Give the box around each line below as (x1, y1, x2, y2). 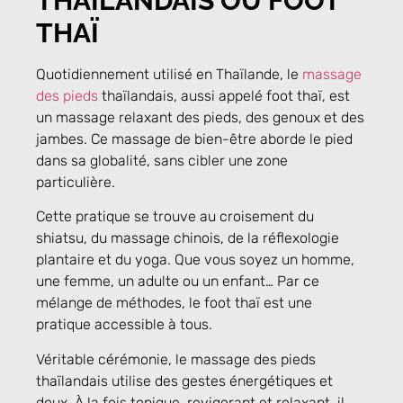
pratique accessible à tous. (36, 316, 212, 334)
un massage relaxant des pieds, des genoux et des (36, 108, 364, 126)
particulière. (36, 173, 115, 191)
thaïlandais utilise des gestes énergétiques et (36, 372, 333, 390)
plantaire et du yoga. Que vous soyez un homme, (36, 251, 354, 269)
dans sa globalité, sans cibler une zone (36, 151, 288, 169)
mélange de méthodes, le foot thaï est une (36, 294, 312, 312)
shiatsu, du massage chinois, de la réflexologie (36, 229, 339, 247)
